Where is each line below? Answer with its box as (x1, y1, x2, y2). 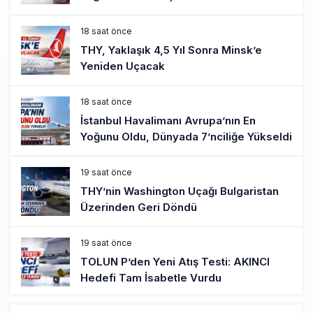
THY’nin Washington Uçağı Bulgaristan (80, 184, 279, 198)
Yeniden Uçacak (80, 59, 165, 73)
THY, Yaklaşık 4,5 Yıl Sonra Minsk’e (80, 43, 262, 57)
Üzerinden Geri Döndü (80, 200, 197, 214)
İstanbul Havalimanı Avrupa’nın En (80, 113, 256, 127)
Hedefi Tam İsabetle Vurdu (80, 270, 221, 284)
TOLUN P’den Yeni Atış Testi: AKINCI (80, 254, 270, 268)
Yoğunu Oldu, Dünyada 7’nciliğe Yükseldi (80, 129, 292, 143)
